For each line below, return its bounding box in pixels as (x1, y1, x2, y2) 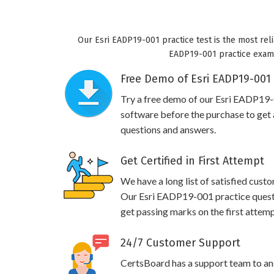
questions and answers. (120, 124, 216, 135)
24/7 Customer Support (120, 236, 240, 250)
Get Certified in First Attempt (120, 154, 264, 168)
